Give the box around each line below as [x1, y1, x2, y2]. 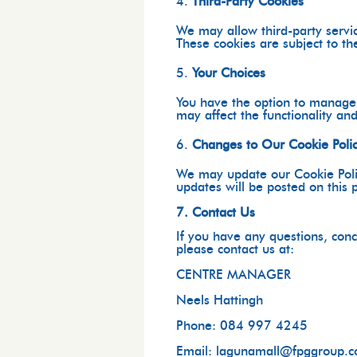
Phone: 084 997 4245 [176, 319, 308, 332]
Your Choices [192, 67, 266, 80]
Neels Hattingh [176, 293, 264, 307]
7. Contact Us [176, 206, 256, 220]
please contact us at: [176, 242, 295, 256]
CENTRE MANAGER [176, 268, 292, 281]
